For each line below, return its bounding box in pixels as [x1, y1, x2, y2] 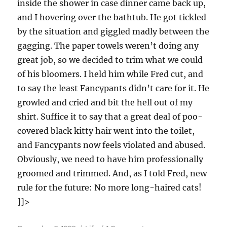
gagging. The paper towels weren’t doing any [17, 41, 199, 51]
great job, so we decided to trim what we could [17, 55, 203, 65]
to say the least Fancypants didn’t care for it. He [17, 83, 210, 93]
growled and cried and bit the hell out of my [17, 97, 193, 107]
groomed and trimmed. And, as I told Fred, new [17, 168, 207, 178]
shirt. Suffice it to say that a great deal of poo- [17, 111, 203, 122]
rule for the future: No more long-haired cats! [17, 182, 202, 193]
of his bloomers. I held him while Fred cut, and [17, 69, 204, 79]
